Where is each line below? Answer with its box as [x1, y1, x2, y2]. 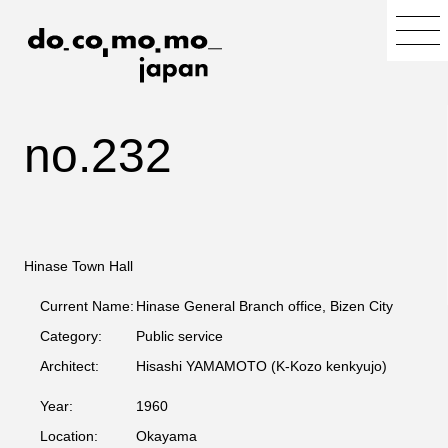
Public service [136, 328, 223, 344]
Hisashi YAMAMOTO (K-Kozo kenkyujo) [136, 358, 387, 374]
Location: [40, 428, 98, 444]
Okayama [136, 428, 197, 444]
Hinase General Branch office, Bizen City [136, 298, 393, 314]
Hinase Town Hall [24, 258, 133, 274]
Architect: [40, 358, 99, 374]
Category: [40, 328, 102, 344]
